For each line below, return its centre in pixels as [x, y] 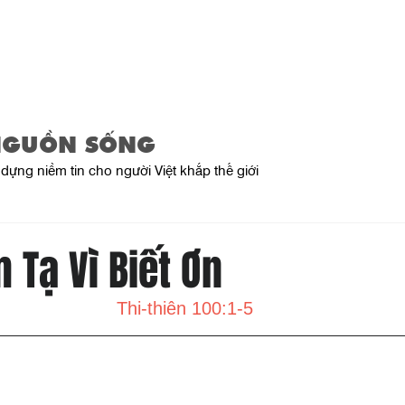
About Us [236, 50]
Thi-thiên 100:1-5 [184, 308]
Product [345, 50]
